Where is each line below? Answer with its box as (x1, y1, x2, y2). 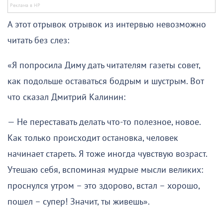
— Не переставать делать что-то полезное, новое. (7, 117, 201, 128)
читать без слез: (7, 35, 69, 46)
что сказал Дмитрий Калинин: (7, 92, 125, 103)
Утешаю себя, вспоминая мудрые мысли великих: (7, 165, 203, 176)
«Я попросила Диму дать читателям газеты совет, (7, 60, 200, 71)
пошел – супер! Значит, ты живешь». (7, 197, 150, 208)
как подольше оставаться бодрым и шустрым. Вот (7, 76, 204, 87)
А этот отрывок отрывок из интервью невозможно (7, 19, 206, 30)
